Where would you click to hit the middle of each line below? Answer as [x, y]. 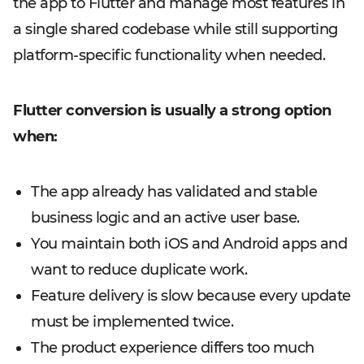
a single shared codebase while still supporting [175, 29]
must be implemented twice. [132, 322]
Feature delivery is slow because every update [191, 296]
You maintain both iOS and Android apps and [189, 244]
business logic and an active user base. [165, 218]
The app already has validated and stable [174, 192]
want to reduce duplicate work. [139, 270]
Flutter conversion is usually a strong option [172, 110]
